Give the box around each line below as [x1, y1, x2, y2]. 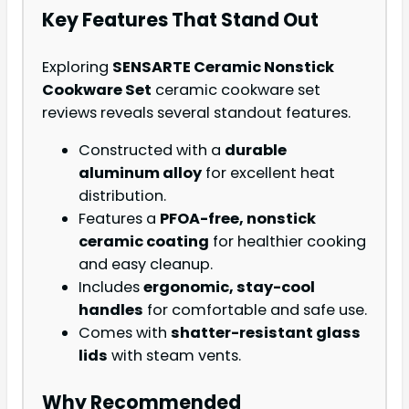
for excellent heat [202, 163, 335, 184]
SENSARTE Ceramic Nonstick [112, 56, 334, 78]
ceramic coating [79, 231, 209, 253]
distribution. [79, 185, 166, 207]
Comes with [79, 322, 171, 344]
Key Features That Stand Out [42, 5, 319, 33]
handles [79, 299, 143, 321]
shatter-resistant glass [171, 322, 361, 344]
